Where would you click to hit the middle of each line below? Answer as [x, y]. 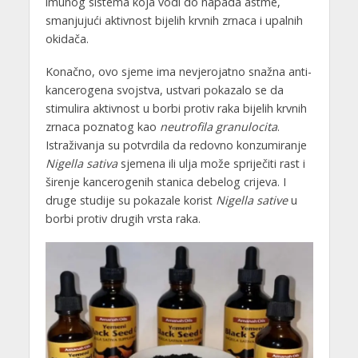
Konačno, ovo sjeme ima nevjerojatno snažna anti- [178, 71]
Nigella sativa [81, 163]
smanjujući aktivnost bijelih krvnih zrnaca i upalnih [174, 20]
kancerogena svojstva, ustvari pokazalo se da [164, 89]
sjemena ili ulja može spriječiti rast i [211, 163]
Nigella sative [251, 200]
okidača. [67, 38]
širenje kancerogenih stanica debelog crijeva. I [165, 181]
